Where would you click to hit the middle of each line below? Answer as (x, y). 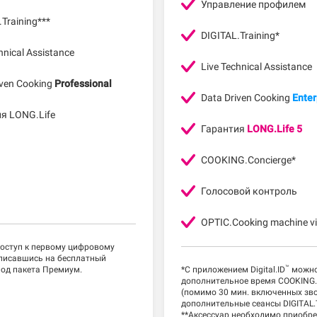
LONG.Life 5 (275, 129)
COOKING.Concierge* (248, 160)
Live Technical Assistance (257, 67)
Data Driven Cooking (247, 98)
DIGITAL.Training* (240, 36)
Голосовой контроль (249, 191)
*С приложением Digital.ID (233, 270)
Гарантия (224, 129)
